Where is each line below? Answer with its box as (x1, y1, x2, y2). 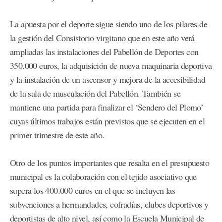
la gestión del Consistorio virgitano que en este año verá (10, 31, 195, 44)
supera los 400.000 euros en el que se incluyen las (10, 184, 175, 196)
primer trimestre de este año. (10, 128, 105, 141)
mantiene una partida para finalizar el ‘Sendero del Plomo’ (10, 101, 204, 113)
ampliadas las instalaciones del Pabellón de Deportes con (10, 45, 199, 57)
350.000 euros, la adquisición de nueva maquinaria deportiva (10, 59, 212, 71)
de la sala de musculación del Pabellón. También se (10, 87, 180, 99)
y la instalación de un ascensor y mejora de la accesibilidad (10, 73, 205, 85)
